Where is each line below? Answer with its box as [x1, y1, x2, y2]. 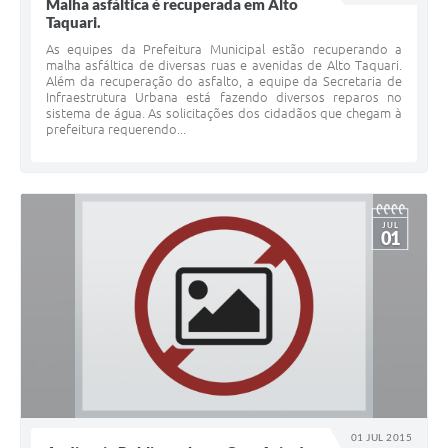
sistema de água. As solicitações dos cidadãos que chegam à [46, 106, 402, 121]
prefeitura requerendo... [46, 122, 186, 137]
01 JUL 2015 [351, 431, 412, 444]
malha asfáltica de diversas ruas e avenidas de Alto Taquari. [46, 58, 402, 73]
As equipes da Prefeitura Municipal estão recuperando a [46, 42, 402, 57]
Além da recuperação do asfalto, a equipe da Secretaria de [46, 74, 402, 89]
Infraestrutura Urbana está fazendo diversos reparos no [46, 90, 402, 105]
